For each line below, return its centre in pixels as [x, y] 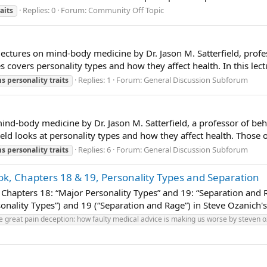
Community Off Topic [126, 10]
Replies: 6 [94, 149]
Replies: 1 [94, 80]
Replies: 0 [39, 10]
